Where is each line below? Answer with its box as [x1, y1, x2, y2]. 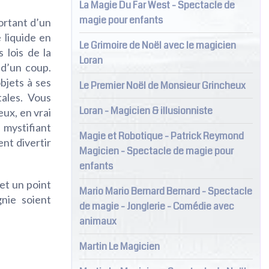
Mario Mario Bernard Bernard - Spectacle [79, 184, 252, 198]
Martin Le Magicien [79, 239, 160, 253]
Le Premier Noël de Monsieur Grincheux [79, 78, 246, 92]
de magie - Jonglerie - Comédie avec [79, 199, 234, 213]
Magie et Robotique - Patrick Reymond [79, 128, 244, 143]
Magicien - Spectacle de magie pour [79, 144, 234, 158]
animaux [79, 214, 116, 228]
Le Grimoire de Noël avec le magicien [79, 38, 236, 52]
